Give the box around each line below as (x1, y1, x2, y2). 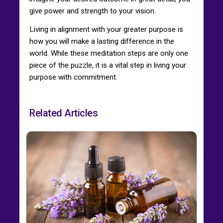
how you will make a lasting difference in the (29, 36, 174, 46)
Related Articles (29, 107, 98, 119)
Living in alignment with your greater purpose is (29, 24, 183, 34)
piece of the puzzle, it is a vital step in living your (29, 60, 186, 70)
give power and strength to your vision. (29, 6, 156, 15)
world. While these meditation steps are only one (29, 48, 188, 58)
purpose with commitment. (29, 72, 117, 82)
